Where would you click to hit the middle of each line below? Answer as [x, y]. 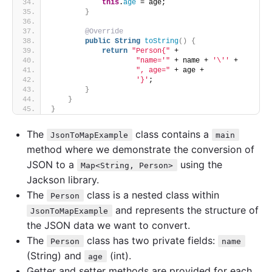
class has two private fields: [151, 240]
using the [199, 164]
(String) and [56, 255]
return [115, 51]
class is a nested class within [151, 195]
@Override [104, 31]
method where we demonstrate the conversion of [141, 149]
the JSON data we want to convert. [108, 225]
